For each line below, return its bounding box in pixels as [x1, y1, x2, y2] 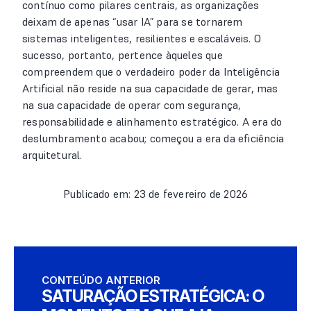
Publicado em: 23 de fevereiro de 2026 [62, 187, 249, 201]
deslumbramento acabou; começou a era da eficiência [22, 131, 285, 145]
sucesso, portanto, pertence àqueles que [22, 48, 223, 62]
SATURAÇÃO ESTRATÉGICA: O [42, 286, 264, 306]
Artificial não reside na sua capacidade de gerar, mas [22, 81, 278, 95]
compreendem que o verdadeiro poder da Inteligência [22, 65, 280, 78]
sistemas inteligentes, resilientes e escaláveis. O [22, 31, 262, 45]
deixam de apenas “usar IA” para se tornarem [22, 15, 243, 28]
